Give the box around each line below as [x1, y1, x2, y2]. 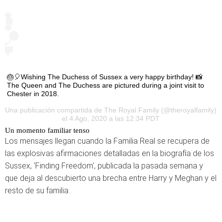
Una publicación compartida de [5, 106, 105, 114]
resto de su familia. [5, 186, 70, 196]
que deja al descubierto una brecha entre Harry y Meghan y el [5, 173, 217, 183]
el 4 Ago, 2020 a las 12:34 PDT [62, 114, 160, 123]
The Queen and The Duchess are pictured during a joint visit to [7, 81, 204, 90]
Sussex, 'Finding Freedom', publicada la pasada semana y [5, 161, 203, 171]
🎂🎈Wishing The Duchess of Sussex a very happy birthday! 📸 [7, 73, 203, 81]
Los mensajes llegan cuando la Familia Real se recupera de [5, 136, 210, 146]
